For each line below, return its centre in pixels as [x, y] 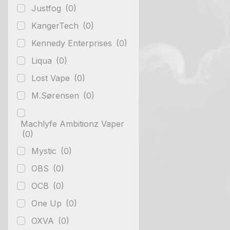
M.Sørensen [56, 95]
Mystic [45, 151]
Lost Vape [52, 78]
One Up [48, 203]
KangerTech [56, 25]
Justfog [47, 8]
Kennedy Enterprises [73, 43]
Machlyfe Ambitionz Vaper [72, 124]
